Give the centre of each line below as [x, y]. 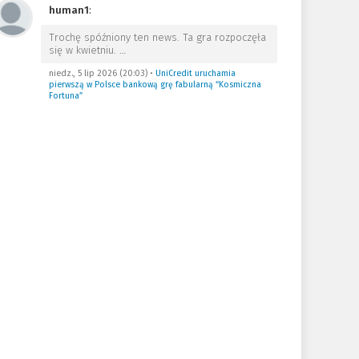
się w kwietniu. [84, 50]
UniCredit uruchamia [195, 73]
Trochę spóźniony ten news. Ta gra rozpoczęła [157, 37]
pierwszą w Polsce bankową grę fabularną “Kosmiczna [155, 85]
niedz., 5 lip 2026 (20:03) [98, 73]
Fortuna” [65, 96]
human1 [69, 10]
